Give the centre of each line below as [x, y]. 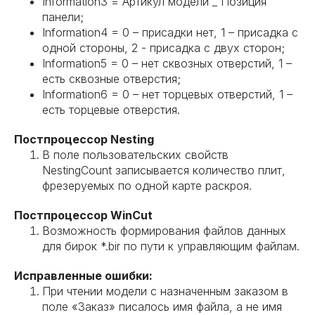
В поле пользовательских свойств [135, 155]
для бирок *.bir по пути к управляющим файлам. [171, 246]
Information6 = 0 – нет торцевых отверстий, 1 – [167, 94]
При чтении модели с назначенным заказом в [165, 291]
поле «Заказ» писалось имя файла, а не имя [162, 307]
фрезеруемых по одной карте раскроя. [147, 186]
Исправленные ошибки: [83, 276]
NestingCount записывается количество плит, [164, 170]
